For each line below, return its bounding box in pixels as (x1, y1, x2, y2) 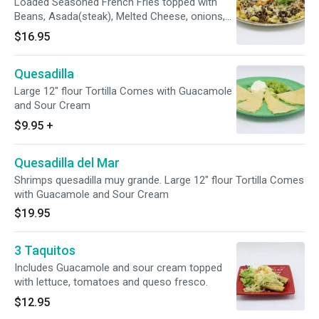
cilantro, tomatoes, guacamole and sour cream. (14, 24, 236, 37)
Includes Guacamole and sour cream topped (14, 261, 222, 274)
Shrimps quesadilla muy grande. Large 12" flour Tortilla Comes (14, 174, 304, 187)
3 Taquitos (14, 243, 75, 258)
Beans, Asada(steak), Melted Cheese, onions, (14, 10, 225, 23)
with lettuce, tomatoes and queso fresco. (14, 276, 208, 288)
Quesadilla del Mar (14, 155, 120, 170)
